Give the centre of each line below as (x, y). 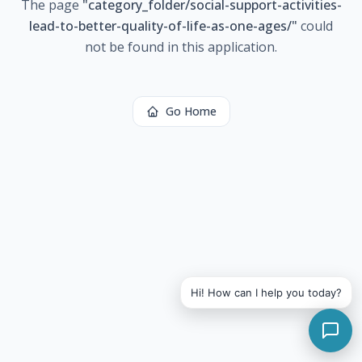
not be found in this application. (181, 47)
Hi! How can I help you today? (266, 293)
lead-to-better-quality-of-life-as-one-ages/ (160, 26)
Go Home (191, 111)
